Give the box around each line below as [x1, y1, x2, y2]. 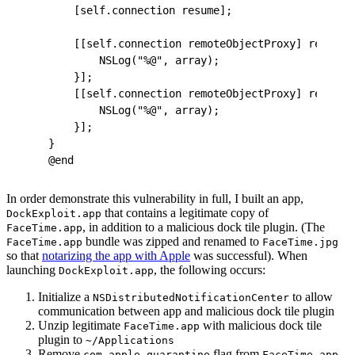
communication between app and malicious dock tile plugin [38, 304, 334, 319]
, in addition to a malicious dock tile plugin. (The [82, 220, 325, 235]
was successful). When [190, 249, 307, 263]
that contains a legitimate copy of [101, 206, 269, 220]
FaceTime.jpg [262, 236, 338, 249]
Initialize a [38, 290, 93, 304]
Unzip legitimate [38, 319, 124, 333]
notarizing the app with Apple [42, 249, 190, 263]
